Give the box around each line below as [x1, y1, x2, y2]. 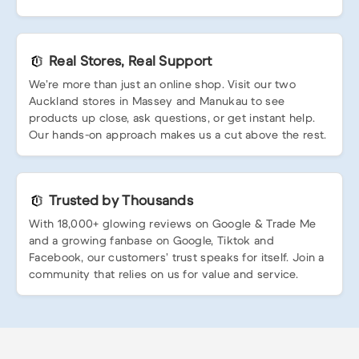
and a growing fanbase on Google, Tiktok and [29, 233, 274, 248]
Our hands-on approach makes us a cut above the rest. [29, 127, 327, 143]
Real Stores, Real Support [49, 52, 212, 71]
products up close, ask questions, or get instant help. [29, 111, 316, 126]
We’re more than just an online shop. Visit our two [29, 77, 296, 92]
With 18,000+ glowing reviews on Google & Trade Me [29, 216, 317, 232]
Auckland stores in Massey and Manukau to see [29, 94, 285, 109]
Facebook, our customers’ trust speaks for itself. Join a [29, 250, 325, 265]
